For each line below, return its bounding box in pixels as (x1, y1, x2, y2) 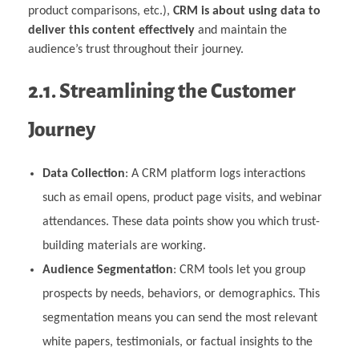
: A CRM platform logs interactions (124, 167, 305, 181)
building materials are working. (42, 240, 206, 253)
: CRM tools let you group (172, 264, 305, 277)
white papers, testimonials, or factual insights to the (42, 336, 313, 349)
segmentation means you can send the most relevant (42, 312, 317, 325)
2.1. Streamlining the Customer (28, 80, 296, 103)
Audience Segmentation (42, 264, 173, 277)
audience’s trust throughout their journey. (28, 43, 244, 57)
